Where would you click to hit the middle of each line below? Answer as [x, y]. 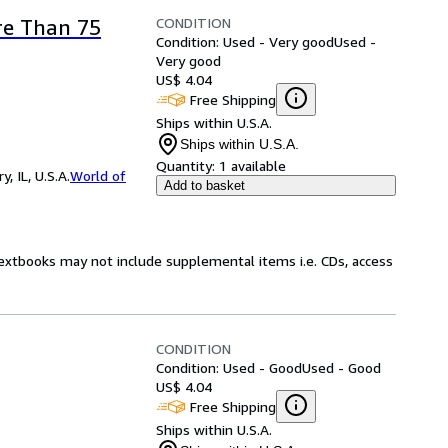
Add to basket [204, 185]
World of [98, 175]
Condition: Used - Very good [245, 41]
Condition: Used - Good [229, 367]
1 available [252, 165]
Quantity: [185, 165]
